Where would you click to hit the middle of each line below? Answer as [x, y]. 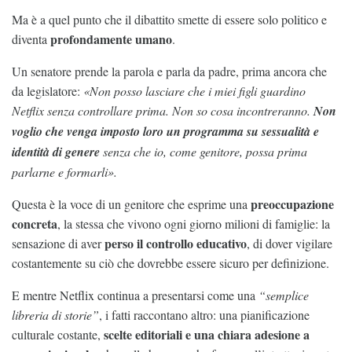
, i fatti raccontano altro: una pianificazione [204, 314]
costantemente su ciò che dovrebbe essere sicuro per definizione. [170, 262]
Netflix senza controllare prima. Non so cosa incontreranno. [163, 110]
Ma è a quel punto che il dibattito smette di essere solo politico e [169, 19]
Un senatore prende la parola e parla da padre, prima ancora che [169, 71]
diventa [31, 38]
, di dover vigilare [290, 243]
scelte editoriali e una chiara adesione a [207, 334]
